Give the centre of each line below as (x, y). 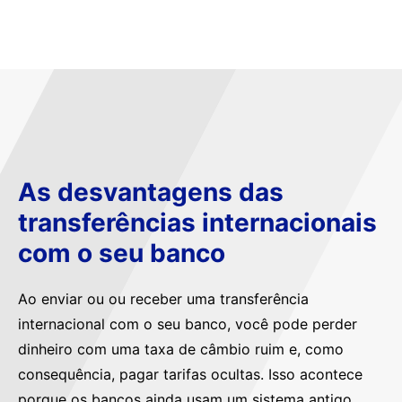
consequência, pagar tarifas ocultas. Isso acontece (190, 374)
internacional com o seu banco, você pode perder (188, 323)
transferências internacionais (197, 222)
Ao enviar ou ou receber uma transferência (163, 298)
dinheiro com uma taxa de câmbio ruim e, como (181, 349)
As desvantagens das (151, 192)
